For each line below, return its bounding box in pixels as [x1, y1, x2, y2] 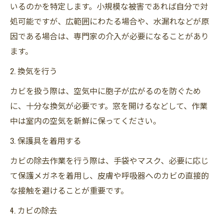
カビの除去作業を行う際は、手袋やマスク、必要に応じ [10, 154, 209, 166]
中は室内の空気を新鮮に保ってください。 [10, 114, 161, 126]
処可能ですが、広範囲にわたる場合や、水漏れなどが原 [10, 14, 209, 27]
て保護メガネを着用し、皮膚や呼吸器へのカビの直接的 [10, 169, 209, 181]
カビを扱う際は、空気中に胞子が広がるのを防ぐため [10, 84, 201, 97]
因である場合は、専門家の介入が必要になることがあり [10, 29, 209, 42]
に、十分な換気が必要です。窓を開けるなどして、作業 [10, 99, 208, 111]
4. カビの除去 [10, 204, 57, 216]
